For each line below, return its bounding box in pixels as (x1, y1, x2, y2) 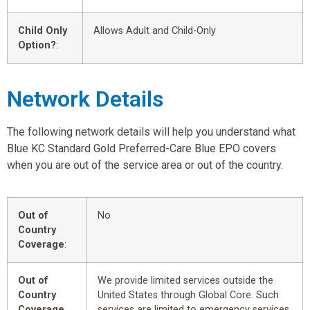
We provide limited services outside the (98, 274, 273, 286)
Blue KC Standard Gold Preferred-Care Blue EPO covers (7, 141, 276, 155)
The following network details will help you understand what (7, 125, 295, 138)
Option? (18, 39, 56, 51)
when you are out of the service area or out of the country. (7, 158, 283, 172)
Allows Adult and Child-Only (93, 24, 216, 37)
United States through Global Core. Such (98, 289, 279, 301)
